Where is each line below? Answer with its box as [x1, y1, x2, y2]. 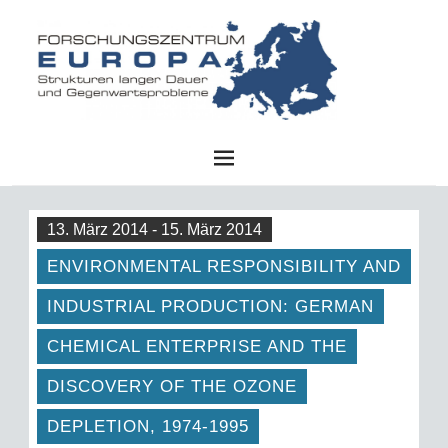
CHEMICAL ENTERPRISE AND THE [46, 337, 347, 357]
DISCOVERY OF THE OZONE [46, 377, 297, 397]
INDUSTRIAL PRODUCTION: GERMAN [46, 297, 374, 317]
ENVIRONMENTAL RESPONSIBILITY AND [46, 257, 401, 277]
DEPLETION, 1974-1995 [46, 417, 249, 437]
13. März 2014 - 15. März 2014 [46, 221, 262, 239]
